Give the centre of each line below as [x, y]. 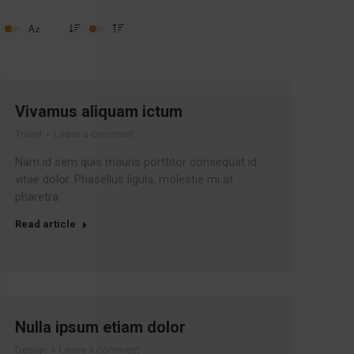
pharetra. [38, 197]
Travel [28, 134]
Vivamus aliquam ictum [98, 111]
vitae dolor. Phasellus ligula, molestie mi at [124, 179]
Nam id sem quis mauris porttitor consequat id [136, 162]
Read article [45, 224]
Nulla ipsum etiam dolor [100, 327]
